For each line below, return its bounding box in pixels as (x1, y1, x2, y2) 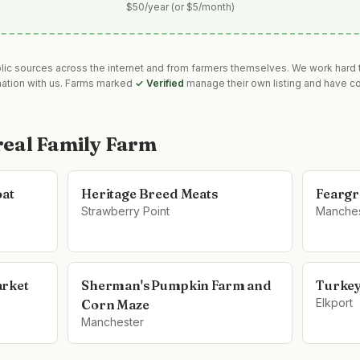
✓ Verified (135, 77, 184, 89)
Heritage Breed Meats (81, 186, 218, 202)
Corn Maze (81, 297, 149, 313)
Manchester (81, 315, 144, 329)
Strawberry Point (81, 204, 170, 218)
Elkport (316, 296, 353, 309)
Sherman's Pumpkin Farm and (81, 277, 272, 293)
